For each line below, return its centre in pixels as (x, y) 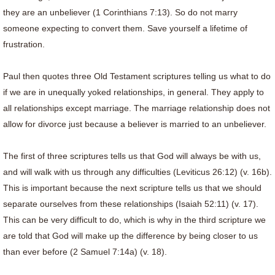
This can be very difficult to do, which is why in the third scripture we (134, 220)
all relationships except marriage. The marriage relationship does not (137, 108)
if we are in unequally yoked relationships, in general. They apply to (134, 92)
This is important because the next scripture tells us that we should (132, 188)
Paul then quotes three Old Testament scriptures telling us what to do (137, 76)
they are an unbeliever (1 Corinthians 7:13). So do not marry (120, 12)
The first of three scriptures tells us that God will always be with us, (132, 156)
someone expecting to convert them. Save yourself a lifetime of (125, 28)
